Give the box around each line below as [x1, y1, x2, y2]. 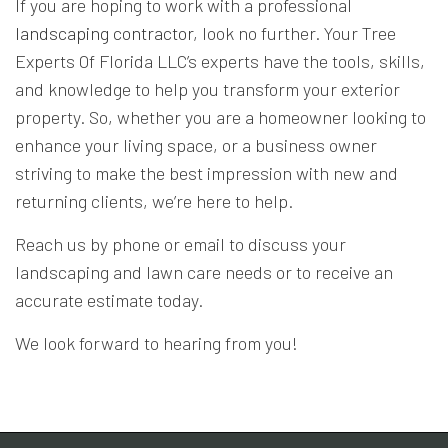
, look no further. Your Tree [193, 21, 396, 44]
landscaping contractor [15, 21, 193, 44]
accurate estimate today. [15, 288, 203, 311]
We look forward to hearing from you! [15, 331, 298, 354]
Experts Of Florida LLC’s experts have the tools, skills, [15, 49, 425, 72]
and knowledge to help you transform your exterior [15, 77, 400, 100]
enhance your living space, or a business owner [15, 133, 377, 156]
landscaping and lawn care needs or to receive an [15, 260, 393, 283]
